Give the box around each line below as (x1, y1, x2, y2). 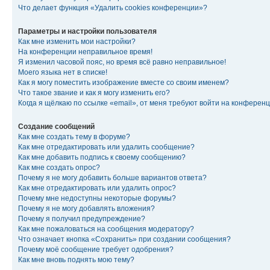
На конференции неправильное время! (18, 48, 152, 56)
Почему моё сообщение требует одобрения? (18, 245, 174, 254)
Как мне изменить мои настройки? (18, 37, 136, 46)
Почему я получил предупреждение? (18, 215, 145, 223)
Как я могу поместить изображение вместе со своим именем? (18, 78, 229, 87)
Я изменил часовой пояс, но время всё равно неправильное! (18, 58, 226, 66)
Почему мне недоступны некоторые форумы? (18, 194, 176, 202)
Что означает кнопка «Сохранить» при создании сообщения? (18, 235, 231, 243)
